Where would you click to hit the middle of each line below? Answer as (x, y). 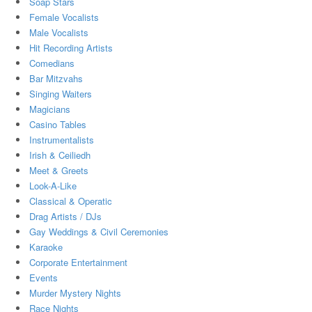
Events (43, 278)
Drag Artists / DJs (65, 217)
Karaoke (46, 247)
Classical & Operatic (70, 201)
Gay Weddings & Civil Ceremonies (99, 232)
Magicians (49, 109)
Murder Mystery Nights (75, 293)
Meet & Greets (58, 171)
